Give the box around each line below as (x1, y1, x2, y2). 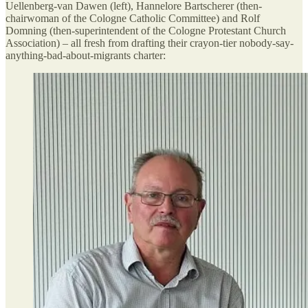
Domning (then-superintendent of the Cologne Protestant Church (5, 24, 286, 36)
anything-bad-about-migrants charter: (5, 49, 166, 61)
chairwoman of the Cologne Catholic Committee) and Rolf (5, 12, 260, 24)
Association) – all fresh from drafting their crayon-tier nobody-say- (5, 36, 294, 49)
